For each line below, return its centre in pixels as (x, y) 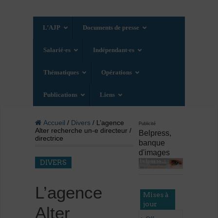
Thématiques (61, 73)
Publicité (147, 124)
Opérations (117, 73)
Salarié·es (57, 50)
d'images (154, 153)
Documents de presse (111, 28)
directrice (49, 138)
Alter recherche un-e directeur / (83, 131)
